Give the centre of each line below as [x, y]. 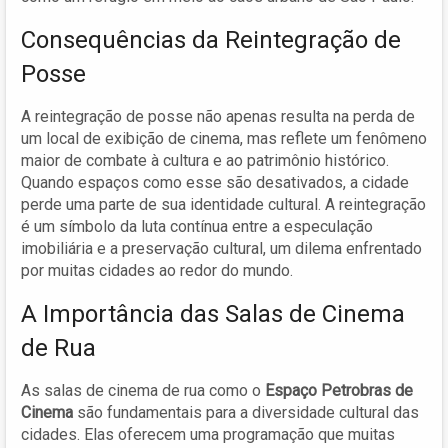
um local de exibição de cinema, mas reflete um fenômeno [224, 138]
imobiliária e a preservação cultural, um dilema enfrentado [221, 248]
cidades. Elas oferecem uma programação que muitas [208, 434]
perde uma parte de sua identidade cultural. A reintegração [223, 204]
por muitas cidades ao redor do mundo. [157, 270]
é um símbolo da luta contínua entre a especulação [197, 226]
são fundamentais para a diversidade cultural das [246, 412]
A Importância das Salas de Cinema [213, 313]
